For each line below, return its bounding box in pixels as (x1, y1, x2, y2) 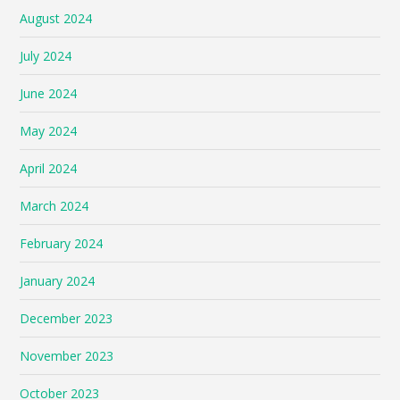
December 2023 (20, 309, 113, 327)
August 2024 (20, 9, 93, 27)
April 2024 (20, 159, 78, 177)
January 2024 (20, 271, 96, 289)
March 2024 (20, 196, 89, 214)
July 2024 (20, 46, 72, 64)
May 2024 (20, 121, 78, 139)
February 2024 (20, 234, 104, 252)
